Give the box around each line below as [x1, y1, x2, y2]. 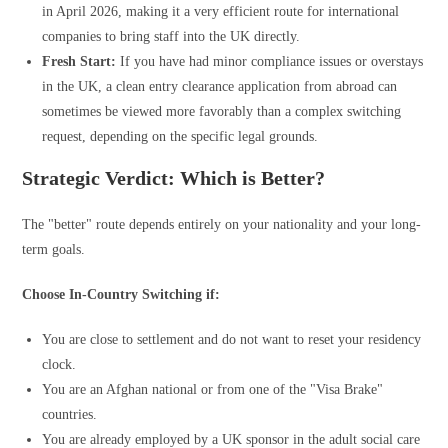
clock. [42, 356, 77, 372]
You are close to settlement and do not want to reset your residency [42, 331, 422, 347]
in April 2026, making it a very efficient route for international [42, 3, 400, 19]
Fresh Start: [42, 53, 117, 69]
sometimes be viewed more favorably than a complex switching [42, 103, 402, 119]
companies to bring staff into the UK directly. [42, 28, 301, 44]
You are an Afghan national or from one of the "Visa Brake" [42, 381, 384, 397]
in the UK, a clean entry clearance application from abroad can [42, 78, 398, 94]
